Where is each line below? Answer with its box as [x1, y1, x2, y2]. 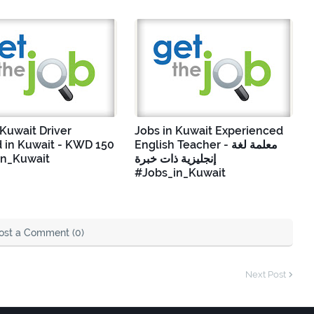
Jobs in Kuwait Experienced [135, 123, 283, 137]
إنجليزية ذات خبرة [135, 151, 216, 165]
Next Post [245, 268, 286, 280]
